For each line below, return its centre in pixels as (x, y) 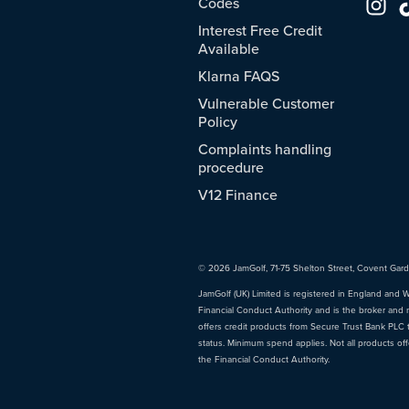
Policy (218, 122)
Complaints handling (265, 150)
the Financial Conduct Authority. (264, 360)
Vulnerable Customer (266, 104)
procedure (231, 168)
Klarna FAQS (239, 77)
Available (229, 49)
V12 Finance (238, 195)
